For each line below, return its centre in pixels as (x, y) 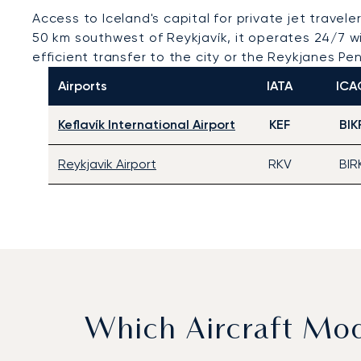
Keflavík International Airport (147, 124)
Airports (83, 86)
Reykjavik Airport (107, 164)
